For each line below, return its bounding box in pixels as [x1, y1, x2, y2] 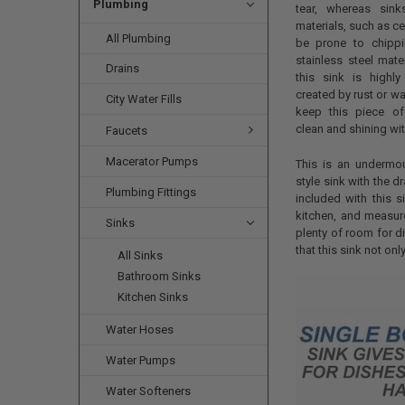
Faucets [106, 123, 148, 137]
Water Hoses [106, 323, 174, 337]
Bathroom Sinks [118, 269, 202, 284]
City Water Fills [106, 92, 183, 107]
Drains [106, 61, 140, 76]
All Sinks [118, 249, 164, 263]
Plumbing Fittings [106, 184, 197, 199]
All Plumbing [106, 31, 172, 45]
